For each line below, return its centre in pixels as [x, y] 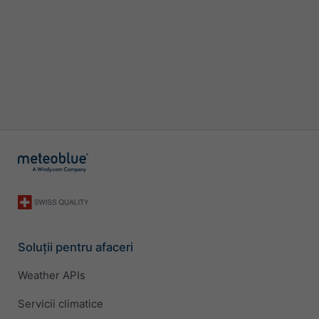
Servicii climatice [61, 304]
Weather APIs [52, 276]
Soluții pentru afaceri [75, 247]
